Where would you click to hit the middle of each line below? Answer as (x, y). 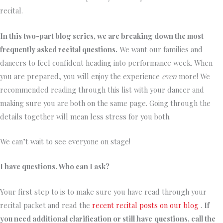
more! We (193, 76)
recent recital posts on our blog (145, 205)
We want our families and (160, 49)
